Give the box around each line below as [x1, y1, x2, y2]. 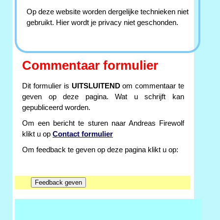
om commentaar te [120, 82, 184, 90]
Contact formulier [53, 130, 113, 138]
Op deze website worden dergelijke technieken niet [27, 8, 189, 16]
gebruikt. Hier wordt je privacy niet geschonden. [27, 19, 178, 27]
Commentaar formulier [22, 58, 158, 73]
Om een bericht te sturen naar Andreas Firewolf [22, 119, 184, 128]
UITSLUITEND [71, 82, 120, 90]
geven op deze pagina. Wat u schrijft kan [22, 93, 184, 101]
